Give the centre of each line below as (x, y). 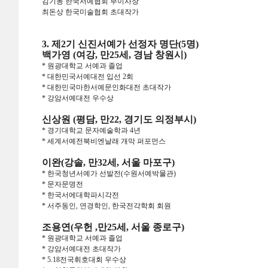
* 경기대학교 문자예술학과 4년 (91, 130)
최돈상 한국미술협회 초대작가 (90, 12)
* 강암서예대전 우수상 (78, 98)
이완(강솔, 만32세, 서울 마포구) (108, 162)
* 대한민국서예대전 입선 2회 (88, 77)
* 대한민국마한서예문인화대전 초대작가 (106, 87)
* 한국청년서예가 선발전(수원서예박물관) (109, 173)
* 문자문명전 (63, 184)
